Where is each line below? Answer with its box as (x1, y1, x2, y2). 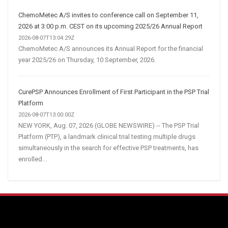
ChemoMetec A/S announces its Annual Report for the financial (18, 45, 203, 53)
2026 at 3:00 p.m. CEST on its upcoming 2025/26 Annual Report (18, 22, 203, 31)
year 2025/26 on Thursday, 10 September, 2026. (18, 56, 156, 64)
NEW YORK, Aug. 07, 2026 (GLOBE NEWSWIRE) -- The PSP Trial (18, 122, 199, 130)
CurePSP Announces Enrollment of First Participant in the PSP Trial (18, 88, 209, 96)
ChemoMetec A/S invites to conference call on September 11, (18, 11, 198, 19)
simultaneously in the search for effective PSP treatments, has (18, 144, 198, 152)
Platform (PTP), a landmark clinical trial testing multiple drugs (18, 133, 195, 141)
